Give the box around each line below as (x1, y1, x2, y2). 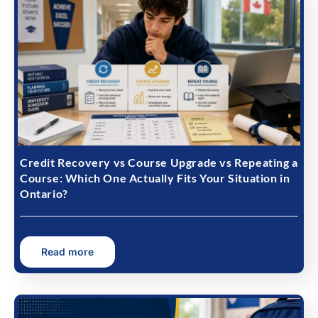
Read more (41, 246, 94, 258)
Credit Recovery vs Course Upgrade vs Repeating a (20, 155, 298, 169)
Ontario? (20, 187, 68, 200)
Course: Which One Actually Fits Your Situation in (20, 171, 290, 185)
